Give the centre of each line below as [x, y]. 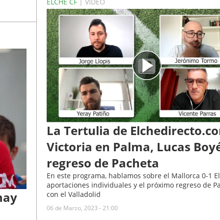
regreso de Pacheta [103, 163]
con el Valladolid [73, 194]
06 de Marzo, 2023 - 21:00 [82, 208]
